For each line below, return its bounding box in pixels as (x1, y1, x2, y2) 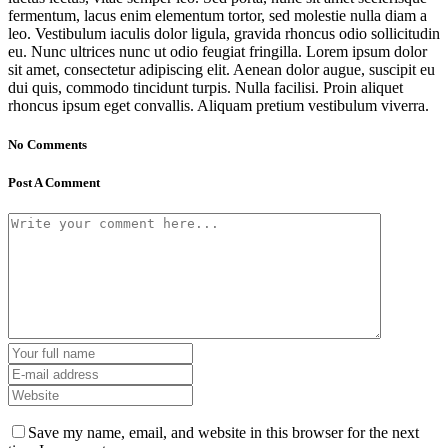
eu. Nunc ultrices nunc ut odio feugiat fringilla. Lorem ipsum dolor (8, 42, 427, 60)
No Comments (8, 136, 87, 152)
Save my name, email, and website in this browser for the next (28, 424, 419, 442)
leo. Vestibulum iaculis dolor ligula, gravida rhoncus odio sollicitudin (8, 24, 440, 42)
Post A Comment (8, 175, 100, 191)
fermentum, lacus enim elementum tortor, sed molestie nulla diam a (8, 6, 427, 24)
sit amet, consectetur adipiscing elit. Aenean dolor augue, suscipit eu (8, 60, 435, 78)
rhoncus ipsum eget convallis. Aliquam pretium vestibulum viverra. (8, 96, 429, 114)
